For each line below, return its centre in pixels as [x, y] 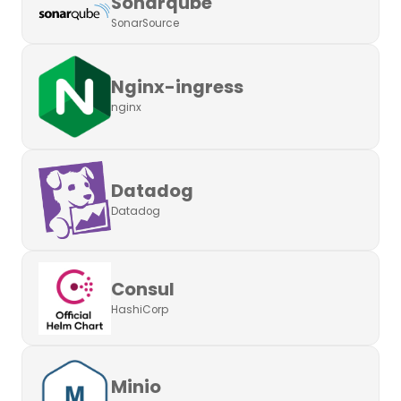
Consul [142, 289]
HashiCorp [139, 309]
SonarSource [145, 23]
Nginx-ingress [177, 87]
